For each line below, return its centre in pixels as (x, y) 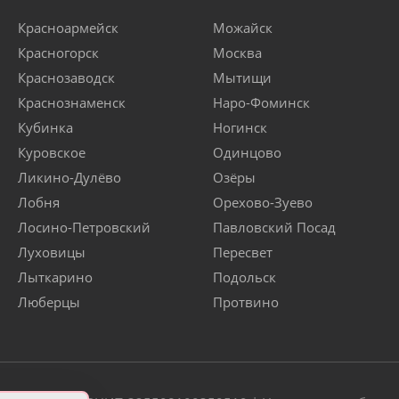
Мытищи (242, 78)
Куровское (52, 153)
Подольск (244, 277)
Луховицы (52, 252)
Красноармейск (68, 28)
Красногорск (58, 53)
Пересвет (243, 252)
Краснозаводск (66, 78)
